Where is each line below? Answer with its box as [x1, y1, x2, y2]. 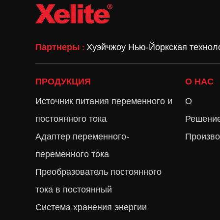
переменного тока [35, 149, 109, 159]
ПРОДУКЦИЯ [35, 77, 91, 86]
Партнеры [35, 42, 82, 52]
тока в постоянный [35, 185, 112, 194]
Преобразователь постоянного [35, 167, 162, 177]
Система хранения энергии [35, 202, 147, 212]
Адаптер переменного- [35, 132, 129, 141]
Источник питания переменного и [35, 96, 172, 106]
